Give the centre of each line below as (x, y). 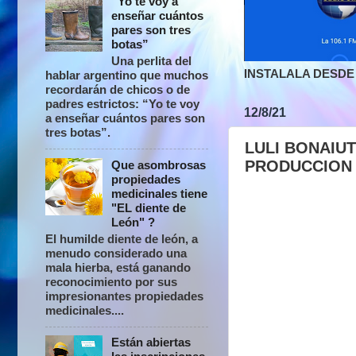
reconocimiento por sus (111, 281)
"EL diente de (149, 207)
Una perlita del (152, 61)
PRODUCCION (298, 166)
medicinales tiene (160, 193)
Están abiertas (151, 342)
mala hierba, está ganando (118, 267)
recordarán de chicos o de (118, 90)
